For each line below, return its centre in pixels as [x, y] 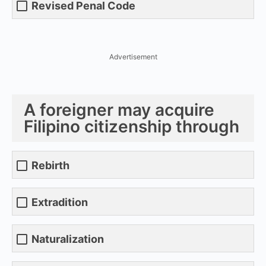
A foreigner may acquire [119, 110]
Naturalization [68, 239]
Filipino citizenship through [132, 126]
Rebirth [50, 166]
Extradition [60, 202]
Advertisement [133, 56]
